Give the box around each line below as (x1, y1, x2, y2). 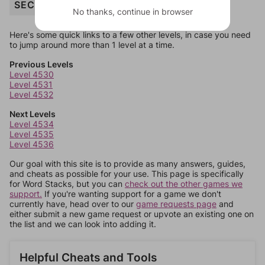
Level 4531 (9, 79, 53, 89)
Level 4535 (9, 129, 54, 139)
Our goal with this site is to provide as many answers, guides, (9, 159, 245, 169)
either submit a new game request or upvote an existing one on (9, 209, 254, 219)
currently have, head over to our (9, 199, 136, 209)
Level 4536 (9, 139, 54, 149)
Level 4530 (9, 69, 54, 79)
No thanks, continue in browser (72, 6, 193, 17)
